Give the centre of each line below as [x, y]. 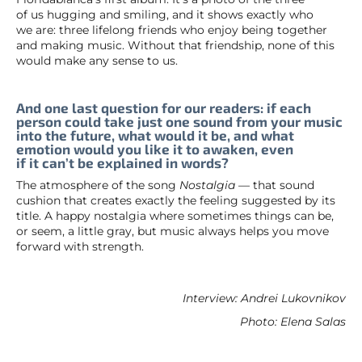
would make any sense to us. [97, 60]
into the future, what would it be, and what [155, 135]
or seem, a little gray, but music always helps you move [173, 232]
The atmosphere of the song [98, 185]
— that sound [275, 185]
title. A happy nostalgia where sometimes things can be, [175, 216]
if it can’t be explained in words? [122, 162]
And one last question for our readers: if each [164, 107]
